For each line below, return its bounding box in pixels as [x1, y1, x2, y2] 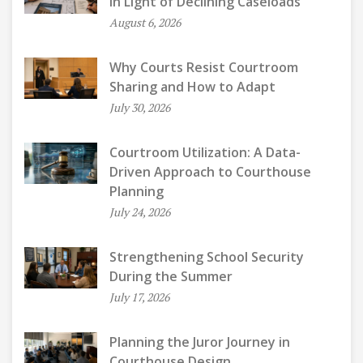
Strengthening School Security [109, 248, 304, 266]
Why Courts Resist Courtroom [109, 58, 298, 76]
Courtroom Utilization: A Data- [109, 143, 301, 161]
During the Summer [109, 267, 233, 285]
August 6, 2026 [109, 15, 181, 30]
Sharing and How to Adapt [109, 78, 275, 96]
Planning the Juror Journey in [109, 333, 290, 351]
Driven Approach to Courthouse [109, 163, 311, 181]
